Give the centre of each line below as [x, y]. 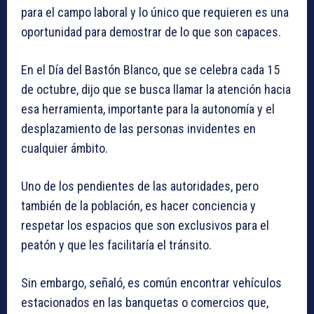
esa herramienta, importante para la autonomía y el [148, 109]
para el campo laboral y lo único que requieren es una [155, 12]
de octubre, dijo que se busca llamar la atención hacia [156, 89]
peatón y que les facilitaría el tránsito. [116, 245]
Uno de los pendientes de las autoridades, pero [140, 186]
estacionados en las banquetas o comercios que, [145, 302]
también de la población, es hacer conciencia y [138, 205]
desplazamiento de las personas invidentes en [138, 128]
